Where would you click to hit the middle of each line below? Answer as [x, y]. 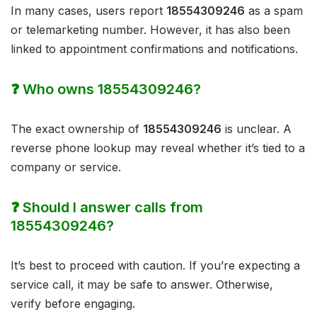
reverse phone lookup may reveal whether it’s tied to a [158, 148]
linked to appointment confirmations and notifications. [154, 49]
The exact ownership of [77, 129]
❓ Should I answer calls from [107, 208]
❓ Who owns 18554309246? [106, 90]
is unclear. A [257, 129]
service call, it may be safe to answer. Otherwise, [142, 285]
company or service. [66, 167]
